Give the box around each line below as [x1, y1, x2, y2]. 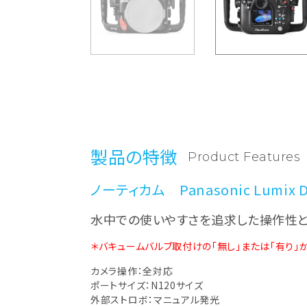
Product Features [188, 149, 300, 164]
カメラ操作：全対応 [90, 263, 173, 278]
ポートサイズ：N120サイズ [90, 278, 204, 292]
